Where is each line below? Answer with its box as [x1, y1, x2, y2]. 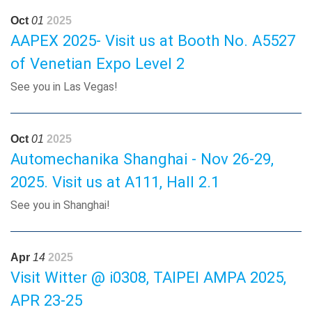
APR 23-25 [10, 291, 82, 309]
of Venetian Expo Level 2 [10, 54, 185, 72]
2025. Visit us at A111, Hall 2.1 [10, 173, 219, 191]
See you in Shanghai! [10, 198, 110, 212]
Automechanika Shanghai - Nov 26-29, [10, 150, 274, 168]
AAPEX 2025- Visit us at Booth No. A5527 [10, 31, 295, 49]
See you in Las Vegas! [10, 80, 118, 93]
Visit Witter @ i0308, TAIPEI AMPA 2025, [10, 268, 286, 286]
